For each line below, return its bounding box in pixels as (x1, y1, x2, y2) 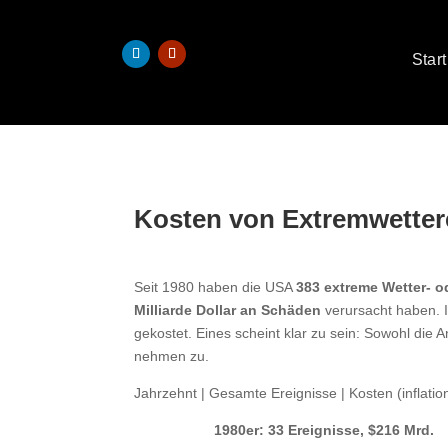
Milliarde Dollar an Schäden (134, 302, 322, 319)
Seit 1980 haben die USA (134, 279, 297, 296)
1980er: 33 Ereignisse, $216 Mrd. (214, 422, 435, 439)
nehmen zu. (134, 348, 210, 365)
